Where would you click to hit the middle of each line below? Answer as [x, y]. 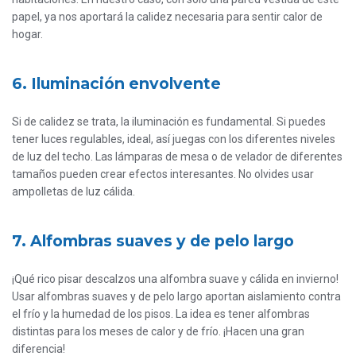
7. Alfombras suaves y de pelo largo [153, 241]
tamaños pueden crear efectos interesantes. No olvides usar [163, 174]
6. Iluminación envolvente [116, 84]
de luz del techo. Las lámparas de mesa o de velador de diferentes [177, 157]
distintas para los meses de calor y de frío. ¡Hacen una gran [158, 332]
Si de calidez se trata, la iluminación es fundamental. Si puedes [169, 122]
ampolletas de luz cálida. [74, 192]
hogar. [27, 35]
